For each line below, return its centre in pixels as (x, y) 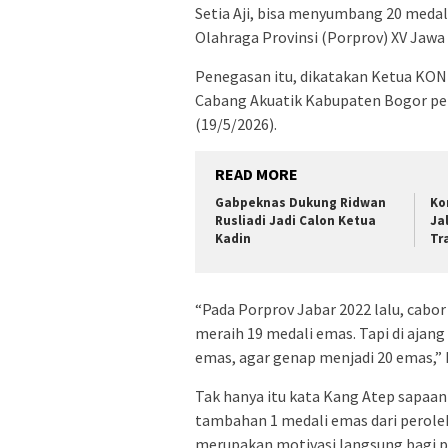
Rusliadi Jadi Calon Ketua (295, 220)
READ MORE (256, 173)
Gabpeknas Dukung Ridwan (300, 202)
